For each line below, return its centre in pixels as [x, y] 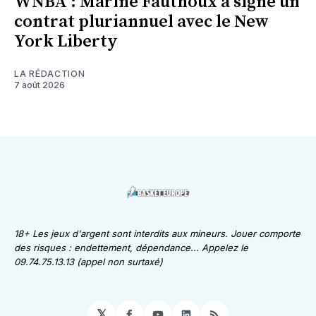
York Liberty [66, 41]
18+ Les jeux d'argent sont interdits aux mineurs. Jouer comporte [157, 233]
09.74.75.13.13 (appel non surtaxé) [89, 262]
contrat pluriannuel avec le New [141, 22]
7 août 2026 [39, 85]
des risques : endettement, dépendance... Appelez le [131, 248]
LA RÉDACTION [50, 73]
